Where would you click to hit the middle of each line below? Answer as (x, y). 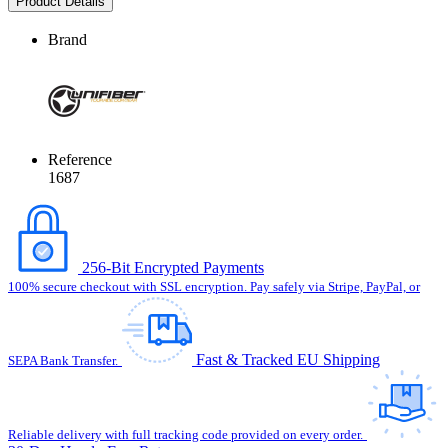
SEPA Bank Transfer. (63, 361)
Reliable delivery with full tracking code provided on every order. (185, 435)
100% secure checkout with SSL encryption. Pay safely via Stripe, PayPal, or (214, 287)
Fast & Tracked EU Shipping (288, 360)
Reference (80, 160)
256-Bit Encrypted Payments (173, 268)
